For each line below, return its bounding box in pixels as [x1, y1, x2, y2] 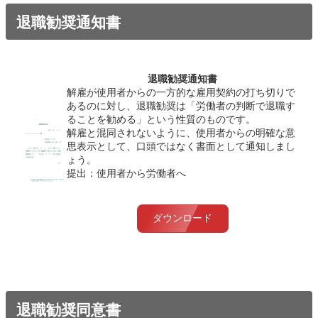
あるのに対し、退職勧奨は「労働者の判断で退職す [67, 99, 296, 111]
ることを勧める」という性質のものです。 [67, 113, 256, 125]
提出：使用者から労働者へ [67, 167, 187, 179]
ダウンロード [153, 212, 213, 224]
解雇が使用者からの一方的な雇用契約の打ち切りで [67, 86, 296, 98]
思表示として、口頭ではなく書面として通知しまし [67, 140, 296, 152]
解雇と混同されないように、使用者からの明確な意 [67, 126, 296, 138]
